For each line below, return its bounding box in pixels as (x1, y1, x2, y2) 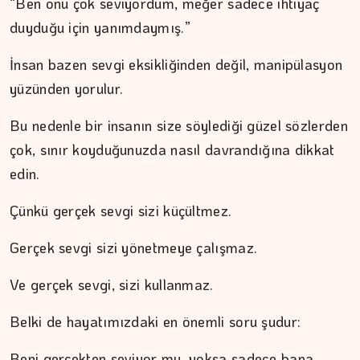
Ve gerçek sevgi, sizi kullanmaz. (10, 275, 214, 294)
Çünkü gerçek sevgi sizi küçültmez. (10, 201, 232, 220)
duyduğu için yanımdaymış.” (10, 18, 190, 37)
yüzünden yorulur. (10, 79, 124, 98)
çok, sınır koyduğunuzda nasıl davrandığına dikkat (10, 140, 335, 159)
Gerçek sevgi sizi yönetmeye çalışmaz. (10, 238, 258, 257)
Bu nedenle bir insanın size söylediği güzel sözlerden (10, 116, 348, 135)
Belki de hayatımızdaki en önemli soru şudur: (10, 312, 301, 331)
